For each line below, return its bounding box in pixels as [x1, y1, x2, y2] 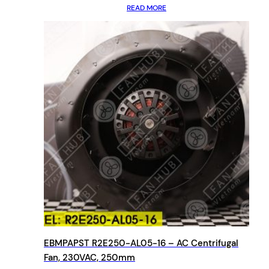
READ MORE [127, 2, 166, 13]
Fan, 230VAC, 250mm [44, 251, 135, 264]
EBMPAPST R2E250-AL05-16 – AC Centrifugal [44, 237, 238, 249]
